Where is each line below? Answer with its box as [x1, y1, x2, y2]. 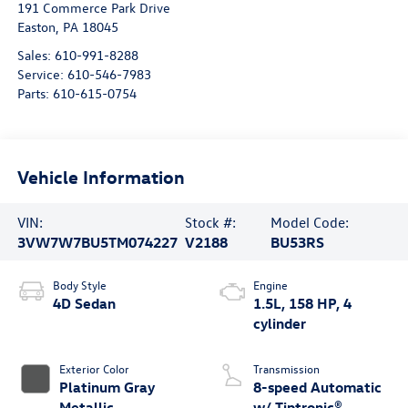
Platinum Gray [58, 378, 155, 397]
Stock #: [184, 212, 236, 231]
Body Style [52, 277, 107, 293]
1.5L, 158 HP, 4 [253, 294, 352, 313]
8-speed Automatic [253, 378, 382, 397]
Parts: [16, 85, 53, 103]
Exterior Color [58, 361, 129, 377]
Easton [16, 18, 56, 36]
